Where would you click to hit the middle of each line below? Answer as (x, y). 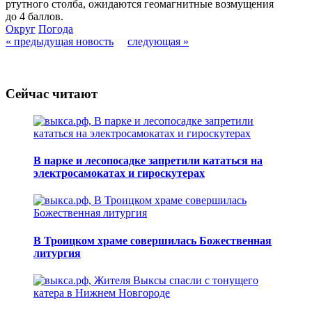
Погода (56, 29)
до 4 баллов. (34, 17)
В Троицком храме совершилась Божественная (153, 240)
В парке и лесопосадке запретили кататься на (148, 161)
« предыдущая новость (60, 42)
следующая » (158, 42)
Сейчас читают (52, 94)
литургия (57, 253)
